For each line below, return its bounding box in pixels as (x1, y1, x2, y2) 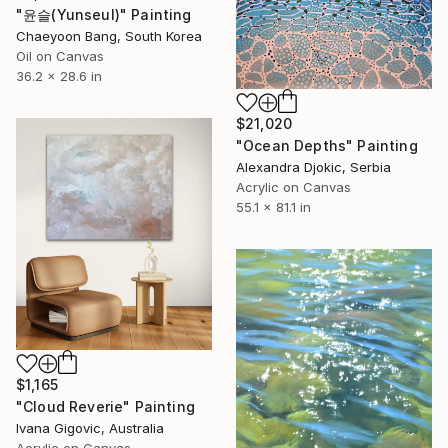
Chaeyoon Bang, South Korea (16, 27, 202, 44)
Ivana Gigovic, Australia (16, 420, 164, 437)
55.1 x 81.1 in (236, 199, 311, 216)
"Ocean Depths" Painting (236, 137, 418, 155)
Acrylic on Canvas (236, 179, 351, 196)
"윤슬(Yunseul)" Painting (16, 5, 192, 23)
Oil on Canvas (16, 47, 104, 64)
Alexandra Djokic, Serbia (236, 159, 391, 176)
